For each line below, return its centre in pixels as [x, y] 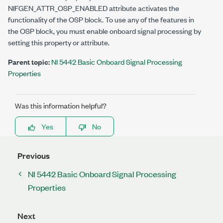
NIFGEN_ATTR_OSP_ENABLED [58, 8]
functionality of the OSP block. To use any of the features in [101, 19]
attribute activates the [143, 8]
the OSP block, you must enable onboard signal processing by [105, 31]
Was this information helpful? [61, 105]
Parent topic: [29, 61]
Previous [34, 156]
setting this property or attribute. [59, 42]
